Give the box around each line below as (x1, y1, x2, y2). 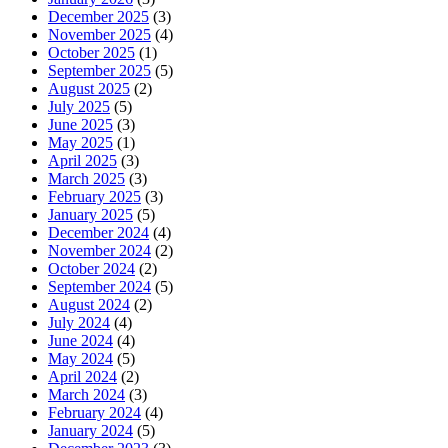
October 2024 (48, 260, 135, 278)
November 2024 (48, 242, 151, 260)
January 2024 (48, 422, 133, 440)
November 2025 (48, 26, 151, 44)
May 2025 (48, 134, 113, 152)
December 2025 (48, 8, 149, 26)
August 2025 (48, 80, 130, 98)
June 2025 (48, 116, 113, 134)
